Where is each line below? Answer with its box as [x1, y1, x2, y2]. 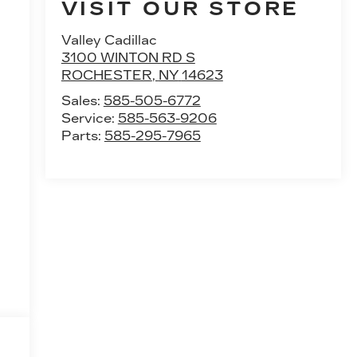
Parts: [61, 128, 104, 144]
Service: [61, 111, 118, 127]
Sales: [61, 93, 104, 109]
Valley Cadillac [61, 33, 157, 49]
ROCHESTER [61, 68, 152, 84]
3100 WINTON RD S [61, 50, 195, 66]
